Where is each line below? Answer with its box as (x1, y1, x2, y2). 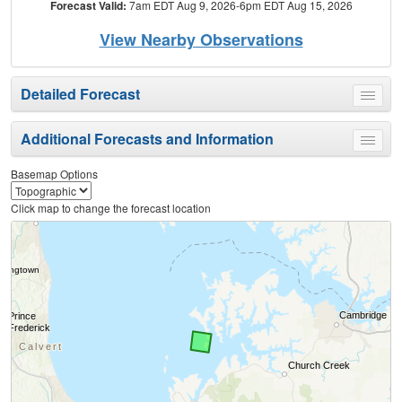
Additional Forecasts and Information (21, 128, 274, 150)
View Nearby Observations (99, 28, 303, 52)
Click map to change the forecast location (11, 200, 211, 216)
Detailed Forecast (21, 83, 140, 105)
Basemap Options (11, 166, 98, 182)
